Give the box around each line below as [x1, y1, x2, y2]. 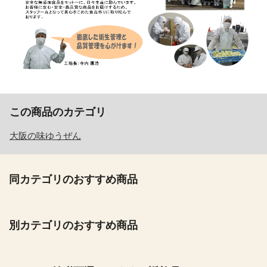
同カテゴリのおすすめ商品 [9, 173, 138, 185]
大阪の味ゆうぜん [10, 131, 81, 141]
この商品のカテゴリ [10, 105, 106, 118]
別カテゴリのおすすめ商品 [9, 219, 138, 232]
